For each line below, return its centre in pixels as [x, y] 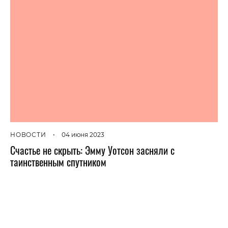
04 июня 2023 [83, 134]
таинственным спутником [58, 162]
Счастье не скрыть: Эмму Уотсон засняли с [92, 150]
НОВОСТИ [28, 134]
